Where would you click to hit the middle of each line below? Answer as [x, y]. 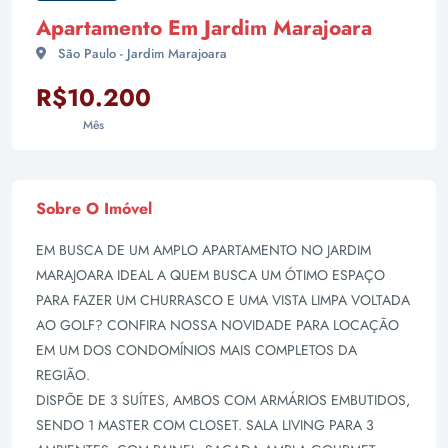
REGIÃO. [63, 375]
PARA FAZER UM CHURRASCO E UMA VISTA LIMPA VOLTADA [223, 300]
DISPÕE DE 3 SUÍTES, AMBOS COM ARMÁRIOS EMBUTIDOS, [223, 400]
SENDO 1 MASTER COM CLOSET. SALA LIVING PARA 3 [205, 425]
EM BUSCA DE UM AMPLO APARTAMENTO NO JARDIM [203, 250]
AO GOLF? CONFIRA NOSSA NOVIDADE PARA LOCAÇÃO [217, 325]
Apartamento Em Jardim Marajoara [204, 28]
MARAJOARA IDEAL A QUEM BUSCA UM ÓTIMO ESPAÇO [210, 275]
